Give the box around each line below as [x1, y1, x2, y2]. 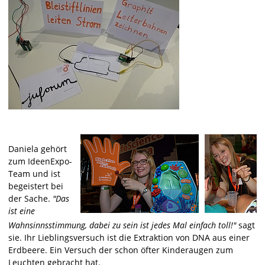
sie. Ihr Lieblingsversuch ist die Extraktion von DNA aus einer [8, 232, 250, 244]
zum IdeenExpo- [8, 156, 72, 167]
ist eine [8, 205, 35, 217]
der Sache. [8, 193, 53, 205]
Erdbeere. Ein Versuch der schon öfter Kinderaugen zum [8, 244, 233, 256]
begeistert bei [8, 180, 63, 192]
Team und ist [8, 168, 60, 180]
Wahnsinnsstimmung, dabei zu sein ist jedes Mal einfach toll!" [8, 219, 236, 231]
